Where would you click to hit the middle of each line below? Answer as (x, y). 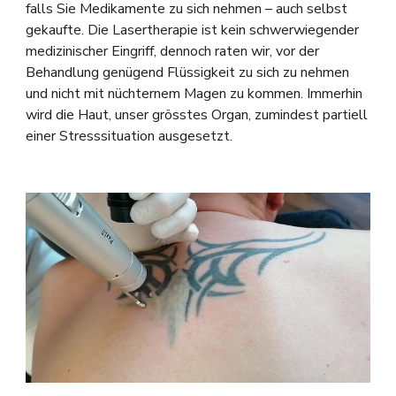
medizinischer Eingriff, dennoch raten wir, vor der (172, 52)
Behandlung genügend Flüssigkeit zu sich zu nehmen (187, 73)
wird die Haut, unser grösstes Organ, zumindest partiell (196, 115)
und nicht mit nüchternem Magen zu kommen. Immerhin (194, 94)
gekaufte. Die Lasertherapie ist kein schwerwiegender (192, 30)
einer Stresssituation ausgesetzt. (129, 137)
